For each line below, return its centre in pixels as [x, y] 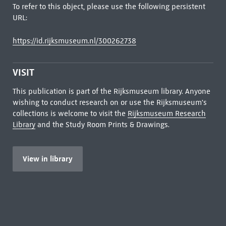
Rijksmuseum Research [166, 114]
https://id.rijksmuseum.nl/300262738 [74, 41]
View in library [47, 159]
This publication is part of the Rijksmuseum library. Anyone [111, 91]
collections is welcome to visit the [70, 114]
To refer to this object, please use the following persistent [109, 7]
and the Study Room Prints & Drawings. [102, 125]
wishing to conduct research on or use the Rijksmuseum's [109, 102]
